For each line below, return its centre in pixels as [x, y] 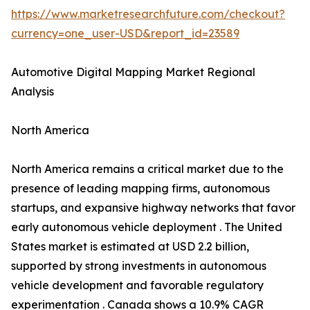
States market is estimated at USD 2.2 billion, [130, 247]
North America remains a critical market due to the [147, 169]
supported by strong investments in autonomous [139, 266]
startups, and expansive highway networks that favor [153, 208]
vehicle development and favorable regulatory [137, 285]
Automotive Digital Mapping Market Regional [133, 72]
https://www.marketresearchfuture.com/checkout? [148, 14]
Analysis [33, 92]
